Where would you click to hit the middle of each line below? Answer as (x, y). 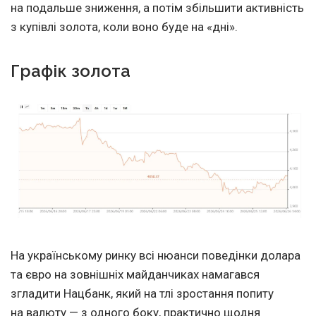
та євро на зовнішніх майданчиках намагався (135, 275)
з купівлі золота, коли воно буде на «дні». (124, 27)
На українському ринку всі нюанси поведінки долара (156, 256)
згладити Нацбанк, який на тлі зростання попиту (142, 294)
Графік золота (71, 71)
